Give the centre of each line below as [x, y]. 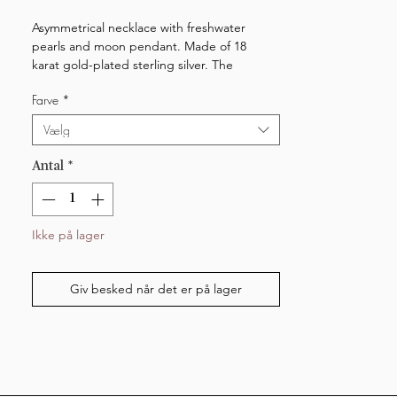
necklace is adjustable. [96, 83]
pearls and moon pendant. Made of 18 [139, 46]
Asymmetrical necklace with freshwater [139, 27]
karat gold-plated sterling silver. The [132, 64]
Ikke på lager [68, 235]
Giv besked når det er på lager [156, 289]
